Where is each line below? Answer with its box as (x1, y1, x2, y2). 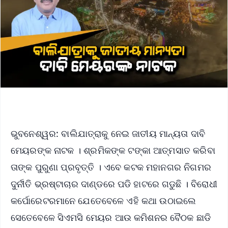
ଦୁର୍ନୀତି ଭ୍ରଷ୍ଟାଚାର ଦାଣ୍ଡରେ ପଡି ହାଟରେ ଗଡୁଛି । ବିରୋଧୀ (11, 177, 217, 190)
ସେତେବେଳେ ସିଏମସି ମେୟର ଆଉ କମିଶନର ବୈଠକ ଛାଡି (11, 211, 211, 223)
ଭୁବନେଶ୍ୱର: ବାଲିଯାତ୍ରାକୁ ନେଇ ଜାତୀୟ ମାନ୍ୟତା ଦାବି (11, 127, 206, 139)
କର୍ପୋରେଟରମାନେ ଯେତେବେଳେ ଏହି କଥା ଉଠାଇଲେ (11, 194, 196, 207)
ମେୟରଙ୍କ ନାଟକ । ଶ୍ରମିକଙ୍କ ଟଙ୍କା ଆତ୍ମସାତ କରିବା (11, 144, 215, 156)
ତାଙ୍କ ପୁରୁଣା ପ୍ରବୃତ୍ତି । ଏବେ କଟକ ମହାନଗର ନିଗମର (11, 160, 211, 173)
